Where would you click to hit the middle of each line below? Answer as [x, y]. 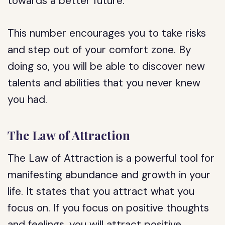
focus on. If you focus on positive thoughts [108, 208]
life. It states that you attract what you [101, 191]
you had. [28, 99]
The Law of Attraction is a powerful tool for [111, 158]
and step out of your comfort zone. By [100, 50]
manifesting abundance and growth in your [109, 175]
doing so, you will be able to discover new [106, 66]
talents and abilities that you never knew [104, 83]
